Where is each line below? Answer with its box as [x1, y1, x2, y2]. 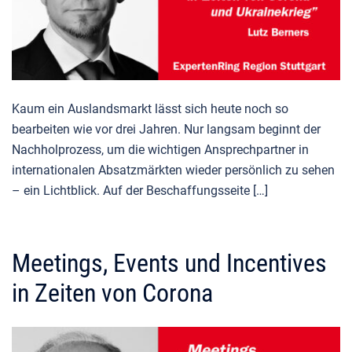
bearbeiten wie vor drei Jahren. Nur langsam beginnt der [12, 122, 321, 137]
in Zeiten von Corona [12, 278, 213, 309]
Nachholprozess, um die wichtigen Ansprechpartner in [12, 142, 309, 158]
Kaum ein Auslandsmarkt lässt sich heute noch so [12, 101, 288, 117]
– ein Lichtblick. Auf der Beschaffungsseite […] [12, 183, 268, 199]
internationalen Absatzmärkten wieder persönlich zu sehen [12, 163, 335, 178]
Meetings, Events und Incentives [12, 248, 327, 279]
